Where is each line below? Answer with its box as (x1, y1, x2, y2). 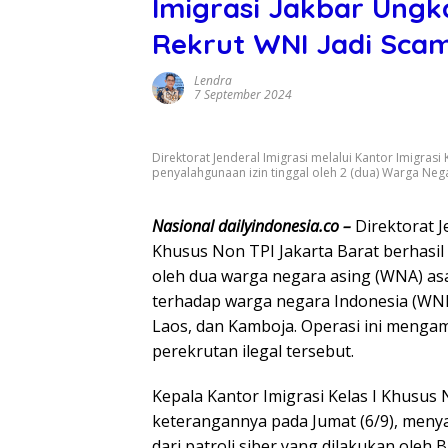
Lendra (194, 72, 232, 90)
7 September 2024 (194, 86, 292, 104)
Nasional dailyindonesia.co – (152, 214, 355, 237)
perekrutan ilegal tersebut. (152, 339, 354, 362)
